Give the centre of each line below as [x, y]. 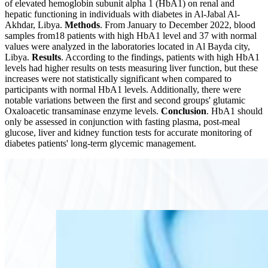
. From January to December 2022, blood [178, 25]
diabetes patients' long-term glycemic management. [100, 144]
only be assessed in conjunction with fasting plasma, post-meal [122, 122]
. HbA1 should [234, 111]
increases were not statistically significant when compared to [118, 79]
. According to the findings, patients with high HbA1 [160, 57]
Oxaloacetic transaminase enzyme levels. [83, 111]
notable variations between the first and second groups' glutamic [125, 100]
